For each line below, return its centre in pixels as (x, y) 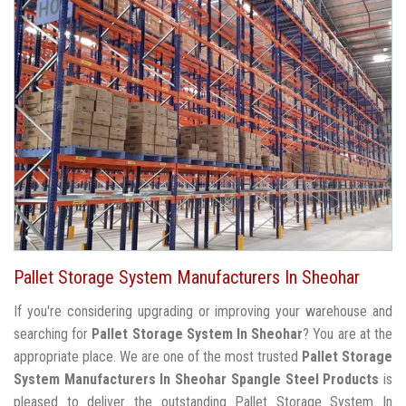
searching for (53, 334)
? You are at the (348, 334)
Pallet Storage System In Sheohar (198, 334)
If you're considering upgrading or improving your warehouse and (203, 312)
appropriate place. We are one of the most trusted (158, 357)
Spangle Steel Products (305, 380)
